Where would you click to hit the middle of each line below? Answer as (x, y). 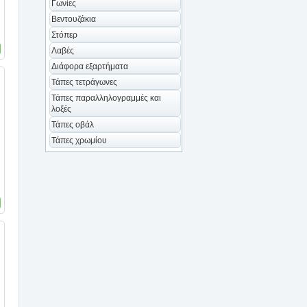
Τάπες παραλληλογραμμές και (106, 98)
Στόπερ (64, 35)
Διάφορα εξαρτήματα (90, 66)
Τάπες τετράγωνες (84, 82)
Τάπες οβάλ (73, 125)
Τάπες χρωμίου (79, 140)
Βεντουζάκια (74, 19)
